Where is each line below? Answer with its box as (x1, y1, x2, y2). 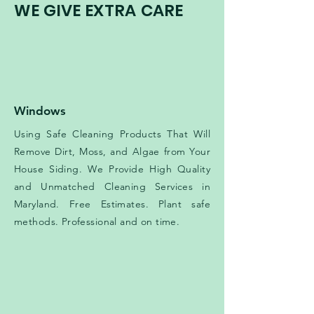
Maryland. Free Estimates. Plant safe (14, 198, 210, 211)
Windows (14, 104, 66, 118)
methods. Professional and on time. (14, 215, 180, 228)
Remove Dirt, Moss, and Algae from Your (14, 145, 210, 158)
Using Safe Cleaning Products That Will (14, 128, 210, 141)
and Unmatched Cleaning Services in (14, 180, 210, 193)
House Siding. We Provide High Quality (14, 163, 210, 176)
